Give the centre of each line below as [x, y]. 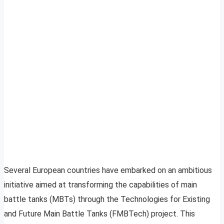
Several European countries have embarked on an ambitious [108, 170]
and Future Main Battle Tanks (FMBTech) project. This [99, 214]
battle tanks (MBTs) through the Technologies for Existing [107, 199]
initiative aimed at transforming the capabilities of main [100, 185]
